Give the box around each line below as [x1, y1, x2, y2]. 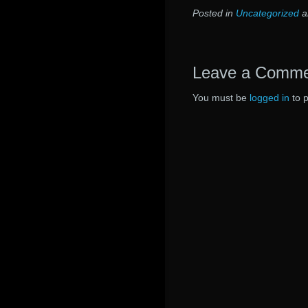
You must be [192, 91, 250, 103]
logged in [250, 91, 289, 103]
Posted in [192, 7, 236, 19]
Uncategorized [236, 7, 299, 19]
